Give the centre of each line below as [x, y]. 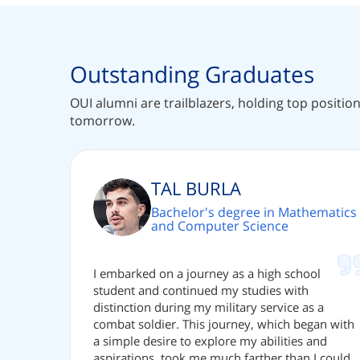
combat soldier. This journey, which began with [224, 324]
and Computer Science [220, 226]
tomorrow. [102, 121]
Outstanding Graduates [192, 74]
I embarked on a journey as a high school [207, 274]
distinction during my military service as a [209, 307]
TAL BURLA [196, 188]
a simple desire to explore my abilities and [210, 341]
